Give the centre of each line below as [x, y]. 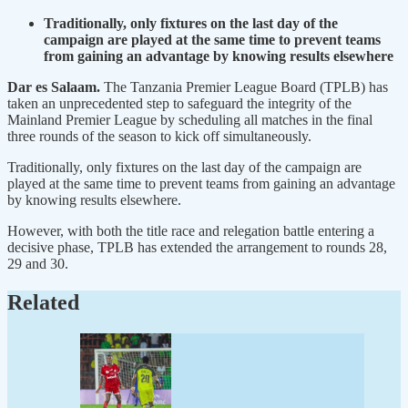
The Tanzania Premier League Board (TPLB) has [244, 87]
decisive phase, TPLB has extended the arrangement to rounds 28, [197, 247]
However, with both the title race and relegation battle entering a [191, 230]
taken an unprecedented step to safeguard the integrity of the [179, 103]
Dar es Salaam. [54, 87]
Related [43, 302]
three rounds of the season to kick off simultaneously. [161, 136]
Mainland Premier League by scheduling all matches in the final [190, 119]
